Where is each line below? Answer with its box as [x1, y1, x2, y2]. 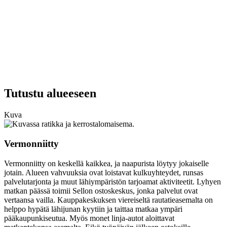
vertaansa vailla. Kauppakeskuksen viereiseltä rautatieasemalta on [4, 195, 213, 204]
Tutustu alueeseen [4, 87, 96, 100]
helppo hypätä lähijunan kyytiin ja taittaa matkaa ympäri [4, 204, 182, 213]
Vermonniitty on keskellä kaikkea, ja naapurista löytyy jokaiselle [4, 159, 209, 168]
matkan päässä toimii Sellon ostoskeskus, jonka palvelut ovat [4, 186, 198, 195]
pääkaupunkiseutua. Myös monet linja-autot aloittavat [4, 213, 174, 222]
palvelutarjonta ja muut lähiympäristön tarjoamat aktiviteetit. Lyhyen [4, 177, 221, 186]
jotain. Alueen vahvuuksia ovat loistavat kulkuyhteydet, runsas [4, 168, 203, 177]
